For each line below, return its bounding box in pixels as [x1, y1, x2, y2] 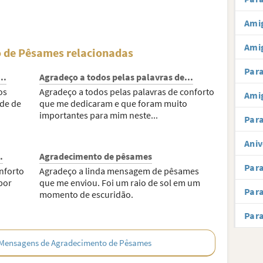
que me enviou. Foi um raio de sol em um [39, 177, 201, 188]
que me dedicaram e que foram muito [39, 97, 188, 109]
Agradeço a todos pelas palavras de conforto [39, 86, 215, 97]
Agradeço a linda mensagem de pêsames [39, 165, 200, 177]
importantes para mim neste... [39, 109, 159, 121]
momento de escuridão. [39, 188, 134, 200]
